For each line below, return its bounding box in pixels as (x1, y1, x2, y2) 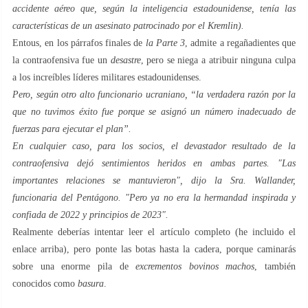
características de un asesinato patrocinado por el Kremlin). (12, 21, 244, 32)
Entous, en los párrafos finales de (12, 38, 146, 49)
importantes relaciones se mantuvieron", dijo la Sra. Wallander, (12, 175, 296, 186)
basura (78, 278, 104, 289)
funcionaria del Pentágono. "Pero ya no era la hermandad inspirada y (12, 192, 296, 203)
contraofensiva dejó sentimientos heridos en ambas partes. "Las (12, 158, 296, 169)
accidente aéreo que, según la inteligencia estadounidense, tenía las (12, 3, 296, 14)
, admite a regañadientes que (185, 38, 296, 49)
